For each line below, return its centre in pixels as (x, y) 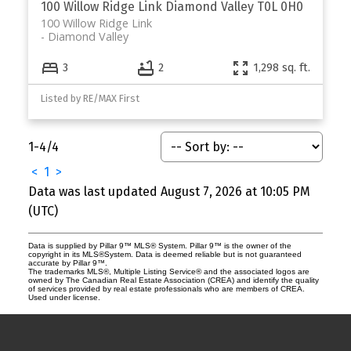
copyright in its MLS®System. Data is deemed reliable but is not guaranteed (165, 254)
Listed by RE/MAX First (90, 98)
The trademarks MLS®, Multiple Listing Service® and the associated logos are (168, 271)
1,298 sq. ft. (282, 68)
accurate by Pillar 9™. (67, 262)
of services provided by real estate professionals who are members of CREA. (166, 288)
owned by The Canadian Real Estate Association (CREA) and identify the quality (173, 280)
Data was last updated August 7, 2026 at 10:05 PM (169, 191)
